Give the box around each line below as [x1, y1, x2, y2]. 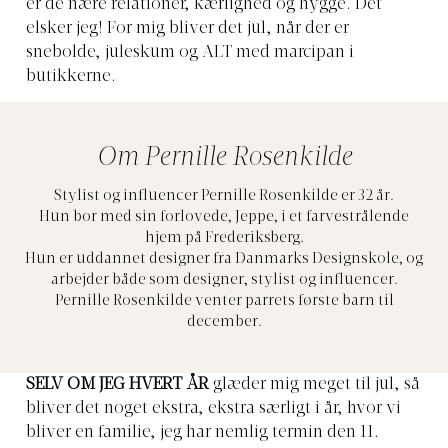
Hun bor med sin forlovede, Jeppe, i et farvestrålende [39, 210, 409, 226]
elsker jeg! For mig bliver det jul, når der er [26, 21, 349, 38]
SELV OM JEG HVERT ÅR [26, 377, 209, 394]
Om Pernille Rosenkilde [96, 144, 352, 173]
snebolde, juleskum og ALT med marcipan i [26, 45, 354, 62]
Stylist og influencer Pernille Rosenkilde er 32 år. [54, 189, 394, 205]
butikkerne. [26, 69, 116, 86]
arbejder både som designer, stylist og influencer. [50, 273, 398, 289]
